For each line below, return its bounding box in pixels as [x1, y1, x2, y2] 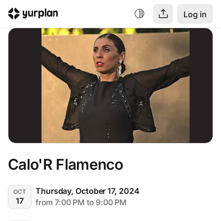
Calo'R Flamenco [8, 155, 123, 174]
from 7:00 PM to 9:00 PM [36, 197, 127, 207]
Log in [184, 9, 207, 19]
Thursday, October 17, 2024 [36, 185, 140, 196]
